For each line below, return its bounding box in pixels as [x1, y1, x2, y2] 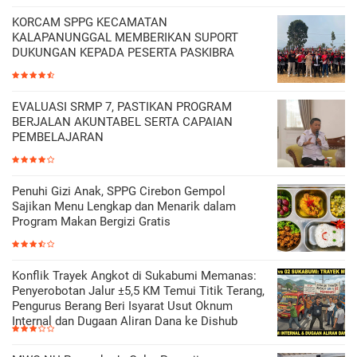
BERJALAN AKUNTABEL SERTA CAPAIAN [12, 115, 233, 129]
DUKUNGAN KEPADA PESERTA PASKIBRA [12, 45, 234, 60]
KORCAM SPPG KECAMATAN [12, 15, 167, 29]
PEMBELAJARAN [12, 130, 104, 144]
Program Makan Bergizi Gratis [12, 214, 171, 229]
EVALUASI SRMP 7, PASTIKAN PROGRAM [12, 100, 232, 114]
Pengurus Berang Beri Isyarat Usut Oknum [12, 299, 233, 313]
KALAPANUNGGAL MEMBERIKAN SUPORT [12, 30, 238, 45]
